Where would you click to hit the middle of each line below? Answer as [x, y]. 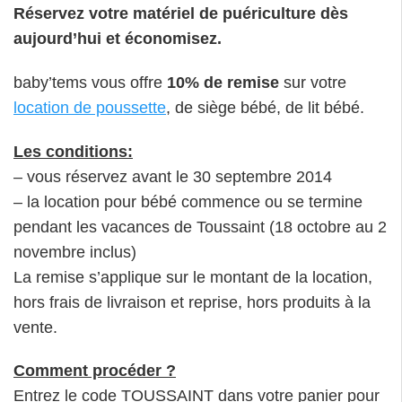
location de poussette [90, 107]
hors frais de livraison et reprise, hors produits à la [192, 302]
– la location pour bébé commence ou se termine [188, 201]
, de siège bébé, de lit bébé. [265, 107]
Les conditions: [73, 151]
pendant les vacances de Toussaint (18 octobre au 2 [200, 227]
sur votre [313, 82]
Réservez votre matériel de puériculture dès [181, 14]
